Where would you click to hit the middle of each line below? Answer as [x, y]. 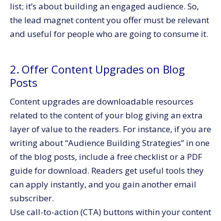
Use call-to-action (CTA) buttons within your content [110, 212]
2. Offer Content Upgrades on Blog [97, 69]
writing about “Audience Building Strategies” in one [110, 143]
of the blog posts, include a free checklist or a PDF [106, 156]
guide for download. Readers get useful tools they [107, 170]
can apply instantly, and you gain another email [103, 184]
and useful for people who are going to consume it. [109, 34]
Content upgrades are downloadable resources [102, 101]
